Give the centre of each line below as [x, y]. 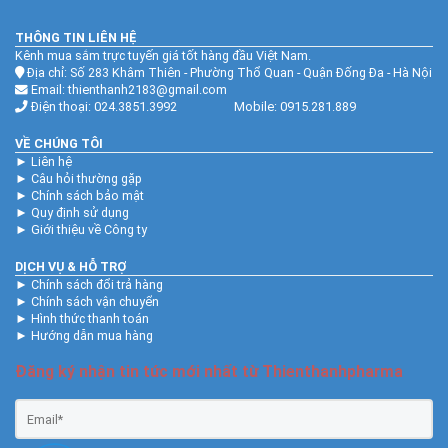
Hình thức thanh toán [90, 318]
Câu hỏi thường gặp [86, 178]
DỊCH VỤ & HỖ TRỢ [70, 266]
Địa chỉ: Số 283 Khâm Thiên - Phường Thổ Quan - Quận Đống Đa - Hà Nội [228, 72]
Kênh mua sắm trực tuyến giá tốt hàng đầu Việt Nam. [163, 55]
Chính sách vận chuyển [95, 301]
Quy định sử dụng [80, 212]
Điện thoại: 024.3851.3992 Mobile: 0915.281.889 [192, 106]
